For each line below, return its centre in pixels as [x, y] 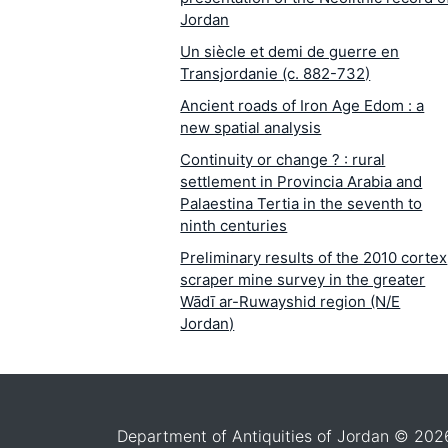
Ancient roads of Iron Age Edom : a [302, 106]
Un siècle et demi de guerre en [290, 52]
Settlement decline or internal [286, 410]
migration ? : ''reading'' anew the [293, 432]
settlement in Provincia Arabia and [301, 182]
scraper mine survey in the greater [303, 280]
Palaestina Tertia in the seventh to [301, 204]
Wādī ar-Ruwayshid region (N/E [290, 302]
